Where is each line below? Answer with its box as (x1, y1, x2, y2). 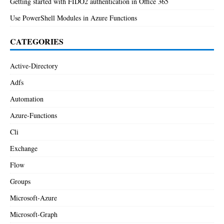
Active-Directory (10, 60, 58, 70)
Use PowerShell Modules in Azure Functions (10, 12, 137, 22)
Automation (10, 93, 43, 103)
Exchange (10, 143, 37, 153)
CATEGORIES (10, 35, 63, 47)
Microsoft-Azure (10, 192, 57, 202)
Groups (10, 176, 30, 186)
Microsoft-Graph (10, 209, 57, 219)
